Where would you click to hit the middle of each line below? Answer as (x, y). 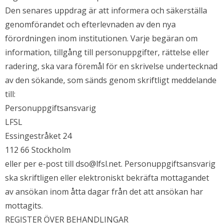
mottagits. (24, 206)
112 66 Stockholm (38, 150)
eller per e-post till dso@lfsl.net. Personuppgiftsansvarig (110, 164)
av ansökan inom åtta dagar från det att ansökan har (104, 192)
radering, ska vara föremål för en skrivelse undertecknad (111, 66)
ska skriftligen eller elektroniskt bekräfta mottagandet (107, 178)
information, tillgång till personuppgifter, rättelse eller (107, 53)
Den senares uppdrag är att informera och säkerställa (106, 11)
